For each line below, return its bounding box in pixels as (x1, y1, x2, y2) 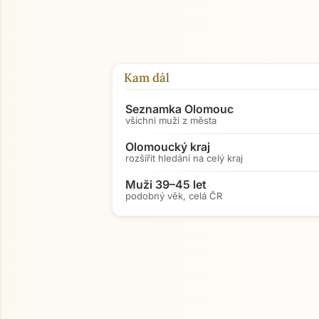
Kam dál (124, 70, 169, 85)
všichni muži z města (125, 115, 216, 126)
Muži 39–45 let (125, 177, 206, 192)
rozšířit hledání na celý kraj (125, 152, 243, 164)
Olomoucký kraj (125, 140, 210, 154)
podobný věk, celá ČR (125, 190, 222, 202)
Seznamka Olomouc (125, 102, 234, 116)
